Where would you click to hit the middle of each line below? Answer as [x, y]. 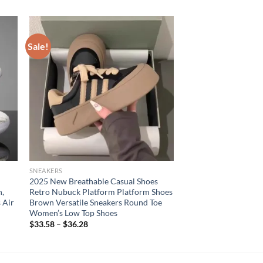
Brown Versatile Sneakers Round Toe [95, 203]
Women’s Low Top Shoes [73, 213]
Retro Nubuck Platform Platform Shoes [101, 192]
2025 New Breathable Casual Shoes [93, 181]
